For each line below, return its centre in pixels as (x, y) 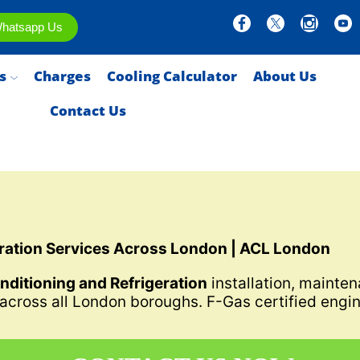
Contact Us (88, 111)
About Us (284, 76)
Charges (62, 76)
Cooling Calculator (172, 76)
